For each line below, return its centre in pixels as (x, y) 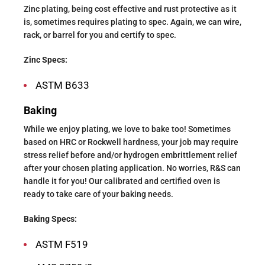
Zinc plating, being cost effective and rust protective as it (130, 9)
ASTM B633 (62, 85)
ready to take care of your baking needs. (98, 194)
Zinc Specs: (46, 59)
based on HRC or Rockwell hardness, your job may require (131, 142)
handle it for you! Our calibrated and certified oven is (122, 181)
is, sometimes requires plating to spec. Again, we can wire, (132, 22)
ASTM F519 (62, 244)
